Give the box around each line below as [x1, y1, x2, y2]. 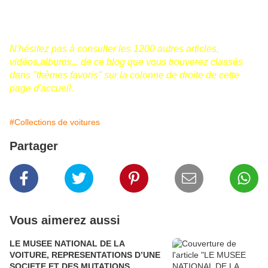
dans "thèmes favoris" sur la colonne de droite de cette [10, 70, 239, 81]
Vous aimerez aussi [10, 214, 120, 227]
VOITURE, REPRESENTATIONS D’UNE [10, 250, 160, 260]
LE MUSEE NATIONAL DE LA [10, 239, 125, 249]
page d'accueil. [10, 83, 74, 94]
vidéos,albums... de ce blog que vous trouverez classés [10, 57, 243, 68]
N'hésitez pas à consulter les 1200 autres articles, [10, 44, 219, 54]
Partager [10, 139, 58, 153]
